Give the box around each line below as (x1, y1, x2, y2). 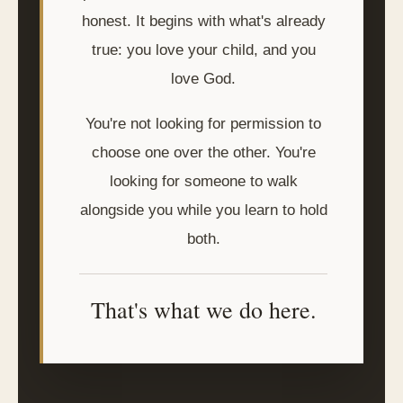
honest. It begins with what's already (81, 13, 326, 30)
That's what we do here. (90, 294, 317, 325)
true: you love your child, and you (91, 41, 316, 58)
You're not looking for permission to (85, 115, 321, 132)
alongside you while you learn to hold (79, 201, 327, 219)
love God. (171, 70, 236, 87)
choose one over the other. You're (91, 144, 316, 161)
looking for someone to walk (109, 173, 298, 190)
